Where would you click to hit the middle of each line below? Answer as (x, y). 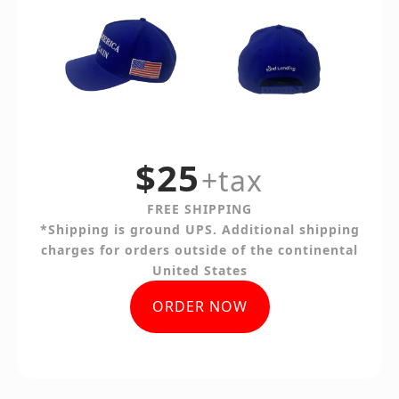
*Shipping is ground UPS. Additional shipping (199, 230)
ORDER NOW (199, 307)
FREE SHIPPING (199, 209)
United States (199, 271)
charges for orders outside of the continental (199, 250)
